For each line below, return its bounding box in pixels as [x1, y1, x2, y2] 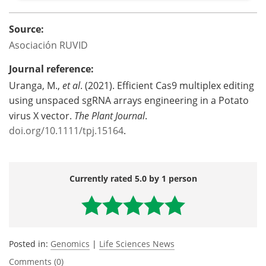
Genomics [50, 237, 90, 249]
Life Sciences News [99, 237, 175, 249]
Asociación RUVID [9, 38, 88, 52]
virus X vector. [9, 109, 74, 122]
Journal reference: [9, 62, 94, 75]
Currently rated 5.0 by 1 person [69, 172, 197, 184]
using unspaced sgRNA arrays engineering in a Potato [9, 93, 249, 107]
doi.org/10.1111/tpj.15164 [9, 123, 123, 137]
